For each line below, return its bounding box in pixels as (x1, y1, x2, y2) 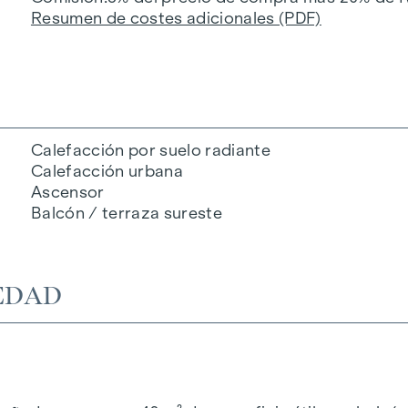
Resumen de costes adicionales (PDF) (30, 8, 321, 27)
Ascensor (30, 182, 105, 201)
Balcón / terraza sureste (30, 203, 223, 222)
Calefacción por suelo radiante (30, 140, 271, 159)
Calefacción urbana (30, 161, 184, 180)
